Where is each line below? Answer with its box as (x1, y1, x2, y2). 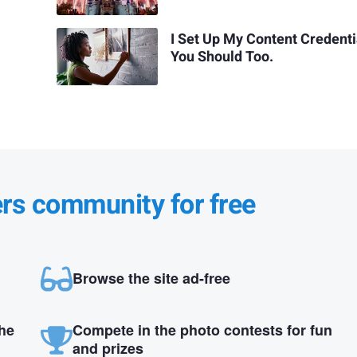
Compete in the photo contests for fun (72, 319, 332, 340)
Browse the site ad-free (72, 267, 230, 288)
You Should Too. (171, 45, 274, 68)
